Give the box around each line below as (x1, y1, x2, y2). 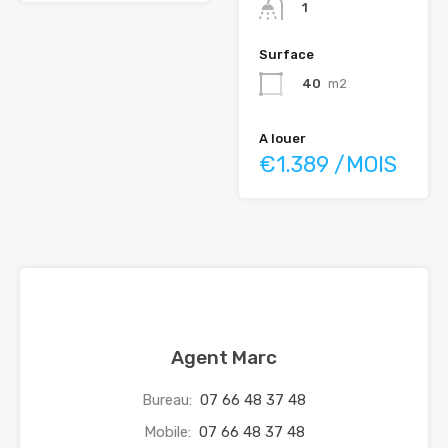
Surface (259, 47, 314, 63)
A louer (259, 131, 306, 147)
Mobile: (143, 423, 195, 442)
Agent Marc (171, 346, 277, 370)
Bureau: (142, 391, 196, 410)
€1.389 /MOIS (259, 151, 397, 179)
